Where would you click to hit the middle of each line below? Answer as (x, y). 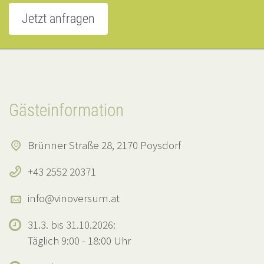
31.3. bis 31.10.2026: (72, 224)
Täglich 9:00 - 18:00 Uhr (79, 240)
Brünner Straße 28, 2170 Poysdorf (104, 145)
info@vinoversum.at (74, 198)
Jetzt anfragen (58, 18)
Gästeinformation (66, 110)
